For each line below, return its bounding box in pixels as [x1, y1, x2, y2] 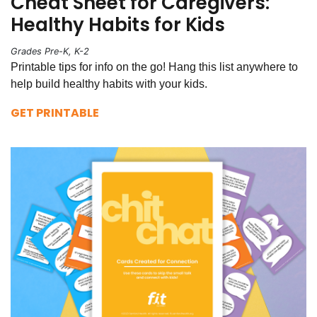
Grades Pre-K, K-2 [11, 45, 89, 57]
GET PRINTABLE [11, 104, 99, 121]
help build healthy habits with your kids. [11, 77, 207, 90]
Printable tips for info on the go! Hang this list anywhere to [11, 60, 298, 73]
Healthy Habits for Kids [11, 11, 225, 38]
